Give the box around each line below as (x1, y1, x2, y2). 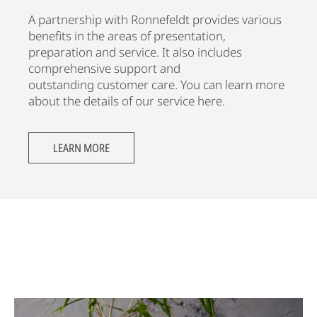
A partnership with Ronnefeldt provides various (28, 11, 282, 28)
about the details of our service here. (28, 92, 225, 109)
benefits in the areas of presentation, (28, 27, 226, 44)
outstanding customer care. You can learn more (28, 76, 284, 93)
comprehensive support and (28, 59, 180, 76)
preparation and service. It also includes (28, 43, 242, 60)
